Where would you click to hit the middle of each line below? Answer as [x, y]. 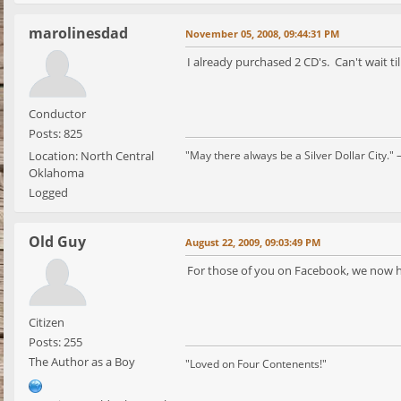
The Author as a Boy [82, 362]
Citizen [47, 323]
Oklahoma [56, 173]
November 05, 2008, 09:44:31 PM [262, 34]
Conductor [57, 114]
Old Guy [57, 242]
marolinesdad [78, 34]
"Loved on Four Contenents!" [256, 364]
